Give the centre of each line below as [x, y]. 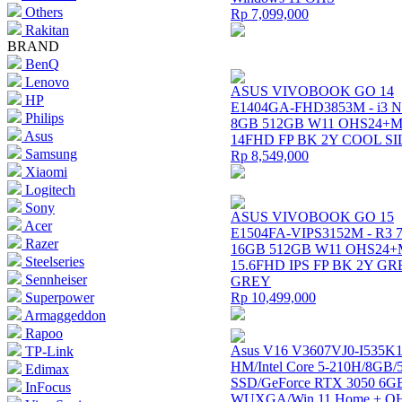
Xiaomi [46, 172]
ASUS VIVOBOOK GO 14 [312, 91]
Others [44, 12]
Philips [44, 118]
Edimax [47, 369]
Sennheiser [56, 280]
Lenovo [47, 82]
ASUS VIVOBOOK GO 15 [312, 217]
